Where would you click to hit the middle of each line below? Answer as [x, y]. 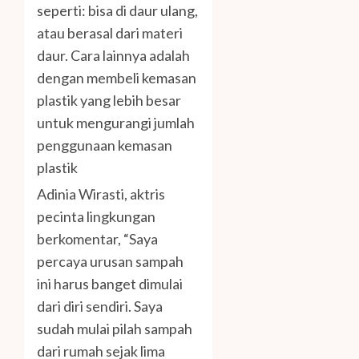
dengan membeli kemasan [117, 78]
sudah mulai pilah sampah [115, 329]
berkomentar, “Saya [97, 239]
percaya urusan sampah [110, 262]
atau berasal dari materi [110, 33]
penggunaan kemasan [105, 145]
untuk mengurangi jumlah [116, 123]
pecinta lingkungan [96, 217]
